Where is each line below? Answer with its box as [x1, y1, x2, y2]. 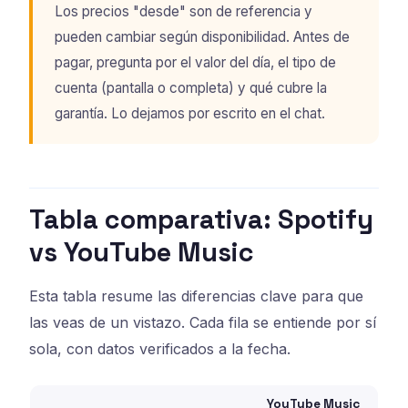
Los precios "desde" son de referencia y [55, 2, 312, 20]
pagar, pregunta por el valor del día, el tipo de [55, 53, 336, 71]
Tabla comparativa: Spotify [29, 203, 373, 237]
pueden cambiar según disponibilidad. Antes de [55, 27, 350, 46]
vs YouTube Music [29, 236, 254, 270]
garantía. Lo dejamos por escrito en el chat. [55, 104, 325, 122]
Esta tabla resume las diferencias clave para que [29, 287, 363, 306]
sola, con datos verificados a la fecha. [29, 340, 291, 359]
